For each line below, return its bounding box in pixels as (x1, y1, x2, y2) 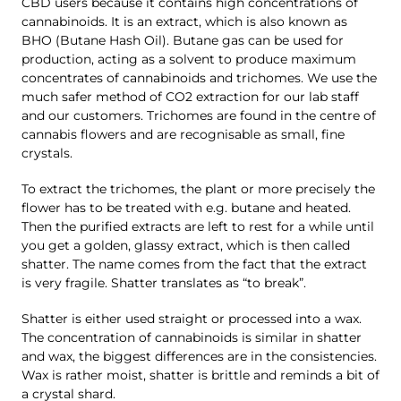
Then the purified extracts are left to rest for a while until (21, 218, 374, 235)
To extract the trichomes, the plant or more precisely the (21, 180, 375, 197)
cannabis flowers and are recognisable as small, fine (21, 125, 345, 142)
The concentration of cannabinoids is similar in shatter (21, 329, 362, 346)
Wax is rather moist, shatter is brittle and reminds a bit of (21, 367, 380, 384)
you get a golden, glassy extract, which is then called (21, 236, 350, 253)
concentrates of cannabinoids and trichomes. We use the (21, 69, 377, 86)
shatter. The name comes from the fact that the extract (21, 255, 367, 272)
